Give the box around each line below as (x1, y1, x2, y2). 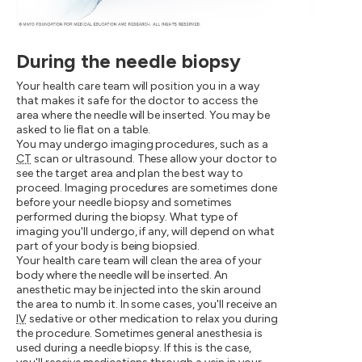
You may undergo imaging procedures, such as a (16, 137, 269, 151)
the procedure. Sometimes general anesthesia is (16, 326, 263, 340)
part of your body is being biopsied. (16, 238, 200, 253)
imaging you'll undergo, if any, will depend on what (16, 224, 275, 238)
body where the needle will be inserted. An (16, 267, 229, 282)
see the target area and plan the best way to (16, 166, 244, 180)
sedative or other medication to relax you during (26, 311, 278, 326)
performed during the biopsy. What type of (16, 209, 238, 224)
